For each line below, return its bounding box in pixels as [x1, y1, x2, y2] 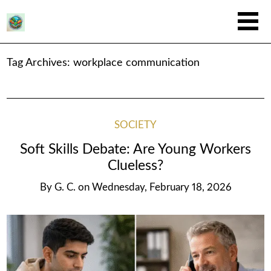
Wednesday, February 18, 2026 [91, 182, 232, 192]
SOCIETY [114, 120, 157, 130]
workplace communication [73, 57, 200, 68]
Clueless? [108, 158, 163, 172]
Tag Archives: [7, 57, 74, 68]
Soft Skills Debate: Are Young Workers [20, 142, 251, 156]
